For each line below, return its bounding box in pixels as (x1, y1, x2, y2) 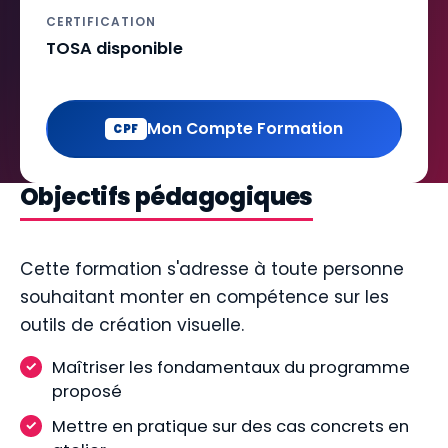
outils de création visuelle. (20, 312, 244, 337)
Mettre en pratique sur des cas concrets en (52, 415, 409, 439)
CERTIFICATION (45, 13, 157, 31)
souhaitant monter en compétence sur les (20, 284, 389, 309)
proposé (52, 379, 122, 403)
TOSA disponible (45, 36, 183, 60)
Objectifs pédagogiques (20, 180, 313, 214)
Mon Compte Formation (146, 118, 343, 140)
